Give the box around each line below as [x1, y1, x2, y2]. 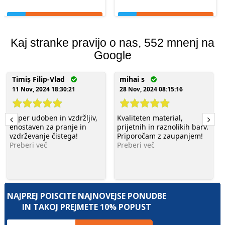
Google [93, 49, 132, 62]
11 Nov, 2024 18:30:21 [12, 85, 75, 94]
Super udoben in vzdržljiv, [10, 113, 97, 123]
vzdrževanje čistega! [10, 131, 78, 141]
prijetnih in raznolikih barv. [117, 122, 208, 132]
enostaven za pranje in [10, 122, 86, 132]
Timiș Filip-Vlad [12, 74, 71, 84]
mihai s [120, 74, 151, 84]
